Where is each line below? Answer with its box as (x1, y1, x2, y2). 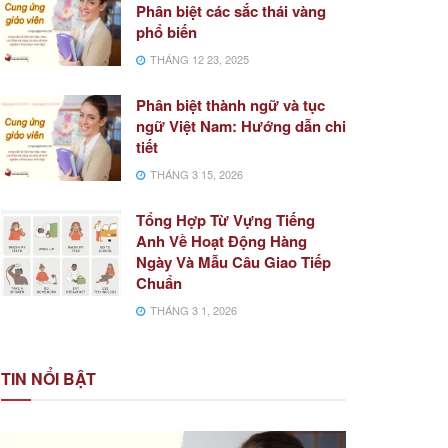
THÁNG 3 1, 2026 (147, 302, 237, 318)
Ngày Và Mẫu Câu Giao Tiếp (136, 251, 331, 273)
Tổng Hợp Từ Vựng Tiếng (136, 209, 315, 231)
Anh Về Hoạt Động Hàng (136, 230, 307, 252)
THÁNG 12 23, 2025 (147, 51, 249, 67)
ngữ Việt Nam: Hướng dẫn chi (136, 115, 346, 137)
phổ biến (136, 21, 197, 43)
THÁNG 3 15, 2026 (147, 166, 243, 182)
